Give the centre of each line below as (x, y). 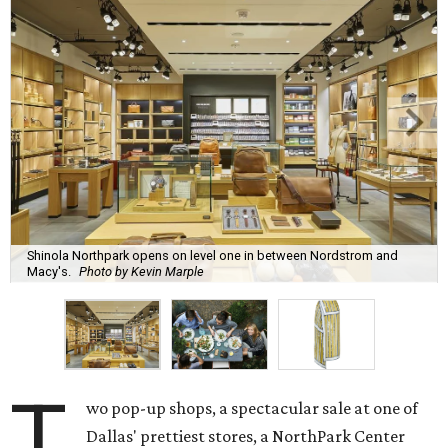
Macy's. (49, 271)
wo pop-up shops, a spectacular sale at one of (252, 408)
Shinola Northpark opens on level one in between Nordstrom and (212, 255)
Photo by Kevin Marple (141, 271)
